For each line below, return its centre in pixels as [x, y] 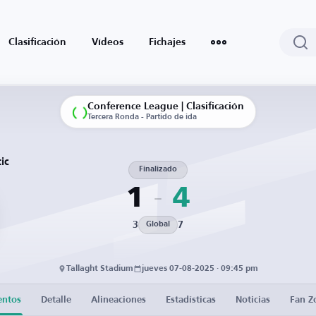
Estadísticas [190, 300]
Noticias [253, 300]
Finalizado [158, 170]
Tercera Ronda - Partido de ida [142, 117]
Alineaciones [118, 300]
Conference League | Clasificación [166, 107]
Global [158, 225]
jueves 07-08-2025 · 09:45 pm [200, 269]
